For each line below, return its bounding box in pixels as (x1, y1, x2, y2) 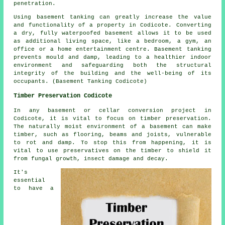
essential (14, 177, 46, 184)
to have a (14, 185, 54, 192)
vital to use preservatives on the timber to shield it (14, 148, 211, 154)
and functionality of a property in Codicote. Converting (14, 22, 211, 29)
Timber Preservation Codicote (14, 92, 113, 100)
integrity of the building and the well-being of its (14, 70, 211, 77)
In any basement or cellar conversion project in (14, 107, 211, 114)
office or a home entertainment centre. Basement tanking (14, 46, 211, 53)
